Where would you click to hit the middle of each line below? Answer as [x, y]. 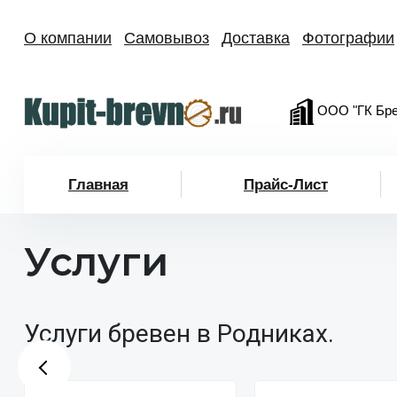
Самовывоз [167, 38]
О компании [68, 38]
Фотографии [348, 38]
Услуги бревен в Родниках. [179, 334]
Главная [98, 184]
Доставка [256, 38]
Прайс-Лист [286, 184]
